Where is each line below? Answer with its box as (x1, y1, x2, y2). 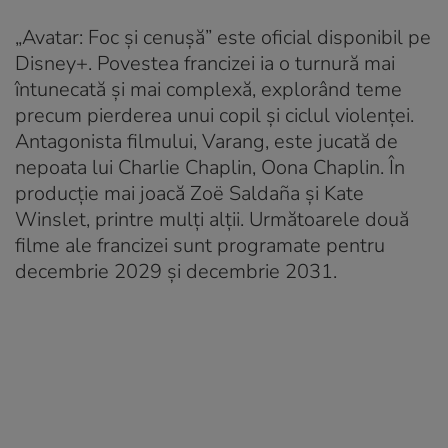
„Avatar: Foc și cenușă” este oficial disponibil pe (15, 23, 431, 51)
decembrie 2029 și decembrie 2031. (15, 257, 337, 285)
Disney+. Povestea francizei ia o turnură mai (15, 49, 395, 77)
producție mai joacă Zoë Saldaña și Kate (15, 179, 364, 207)
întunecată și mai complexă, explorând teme (15, 75, 402, 103)
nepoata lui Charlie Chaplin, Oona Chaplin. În (15, 153, 405, 181)
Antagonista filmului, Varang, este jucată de (15, 127, 398, 155)
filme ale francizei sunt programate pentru (15, 231, 385, 259)
